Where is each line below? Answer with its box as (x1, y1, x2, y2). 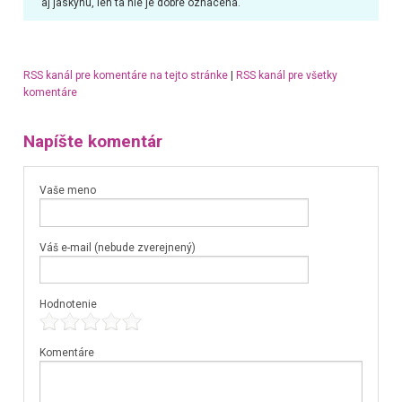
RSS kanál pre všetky (235, 69, 337, 83)
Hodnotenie (39, 298, 97, 310)
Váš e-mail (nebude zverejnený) (39, 240, 196, 254)
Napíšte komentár (22, 131, 162, 152)
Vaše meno (39, 184, 96, 197)
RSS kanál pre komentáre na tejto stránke (22, 69, 228, 83)
